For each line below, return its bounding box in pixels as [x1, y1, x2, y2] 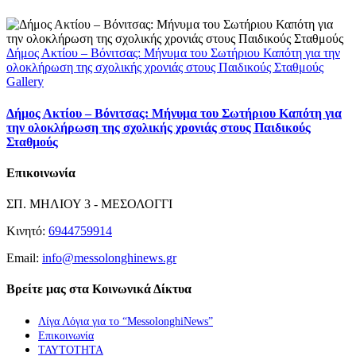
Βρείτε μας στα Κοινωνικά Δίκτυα [6, 282, 192, 296]
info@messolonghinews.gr [42, 251, 176, 265]
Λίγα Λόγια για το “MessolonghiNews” [38, 315, 213, 327]
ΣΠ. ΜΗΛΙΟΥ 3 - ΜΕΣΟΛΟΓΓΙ [6, 197, 172, 211]
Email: [6, 251, 42, 265]
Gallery [6, 75, 44, 89]
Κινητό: [6, 224, 48, 238]
